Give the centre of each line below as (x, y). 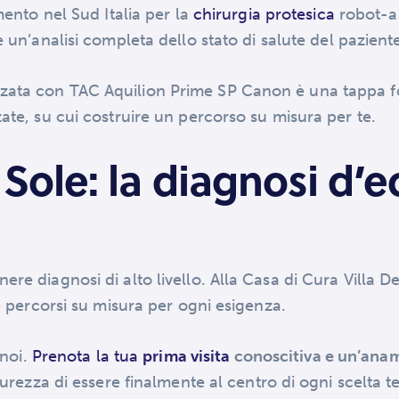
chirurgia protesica (264, 14)
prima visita (187, 357)
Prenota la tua (87, 357)
